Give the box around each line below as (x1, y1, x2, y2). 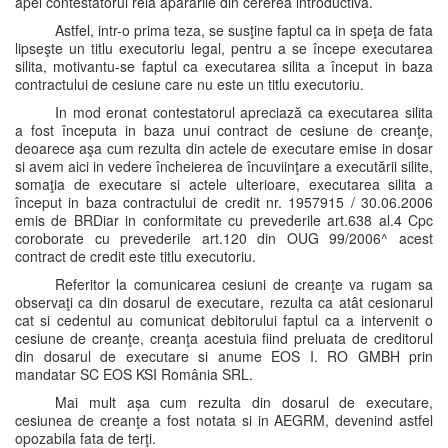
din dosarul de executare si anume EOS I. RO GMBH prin (15, 346, 433, 366)
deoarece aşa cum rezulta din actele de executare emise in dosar (15, 138, 433, 158)
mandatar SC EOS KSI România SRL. (15, 364, 253, 384)
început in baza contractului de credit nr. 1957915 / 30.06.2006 (15, 192, 433, 212)
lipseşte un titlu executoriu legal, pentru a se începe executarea (15, 38, 433, 58)
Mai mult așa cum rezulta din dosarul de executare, (55, 392, 433, 412)
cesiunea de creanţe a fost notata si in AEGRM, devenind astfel (15, 410, 433, 430)
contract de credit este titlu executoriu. (15, 246, 256, 266)
